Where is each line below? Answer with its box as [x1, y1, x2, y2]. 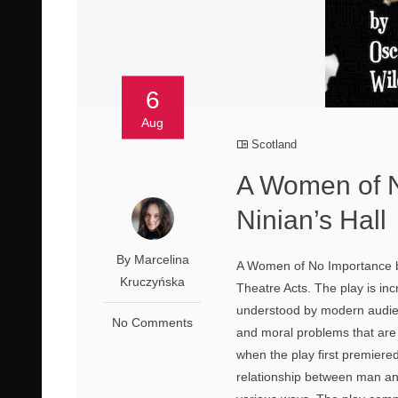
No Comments [112, 315, 194, 330]
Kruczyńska [120, 275, 186, 289]
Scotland [251, 138, 298, 151]
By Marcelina [115, 252, 189, 267]
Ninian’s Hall [236, 205, 387, 235]
